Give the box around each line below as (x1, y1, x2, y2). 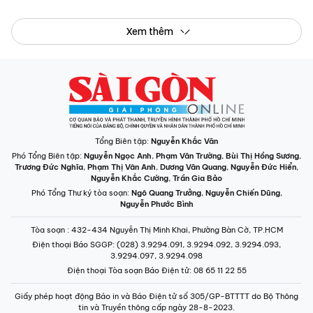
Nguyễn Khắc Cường (91, 173, 168, 183)
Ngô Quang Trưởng (131, 188, 201, 198)
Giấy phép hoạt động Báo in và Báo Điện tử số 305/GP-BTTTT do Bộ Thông (15, 291, 298, 301)
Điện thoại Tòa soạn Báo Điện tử (66, 265, 189, 275)
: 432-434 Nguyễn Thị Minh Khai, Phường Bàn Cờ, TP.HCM (66, 225, 283, 235)
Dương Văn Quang (160, 162, 226, 172)
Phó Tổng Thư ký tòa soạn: (31, 188, 131, 198)
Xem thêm (126, 25, 173, 38)
